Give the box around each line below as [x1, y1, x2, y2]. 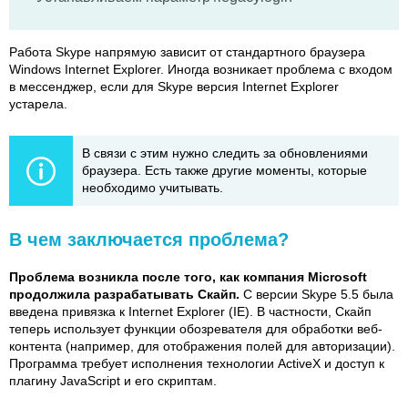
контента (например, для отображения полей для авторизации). [9, 338, 395, 353]
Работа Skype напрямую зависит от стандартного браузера [9, 44, 365, 59]
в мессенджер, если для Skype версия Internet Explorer [9, 78, 339, 94]
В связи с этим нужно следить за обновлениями [82, 145, 368, 160]
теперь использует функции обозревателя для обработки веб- [9, 321, 382, 336]
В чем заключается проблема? [9, 229, 289, 250]
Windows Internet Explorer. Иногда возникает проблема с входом [9, 61, 393, 76]
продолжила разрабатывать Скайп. [9, 286, 240, 301]
